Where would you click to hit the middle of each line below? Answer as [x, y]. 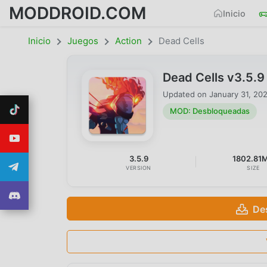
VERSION [139, 167]
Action [128, 41]
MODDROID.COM [77, 13]
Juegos [83, 41]
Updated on [186, 94]
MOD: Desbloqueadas [210, 111]
